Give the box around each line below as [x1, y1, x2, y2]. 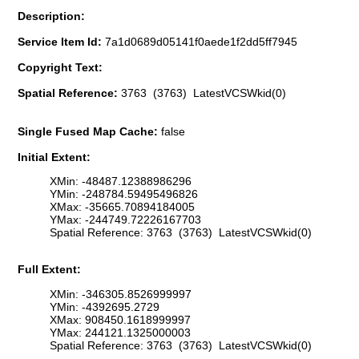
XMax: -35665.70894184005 [50, 200, 195, 214]
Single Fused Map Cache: [18, 124, 161, 138]
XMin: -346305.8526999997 [50, 287, 192, 301]
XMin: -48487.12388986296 [50, 175, 192, 188]
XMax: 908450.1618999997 [50, 313, 191, 326]
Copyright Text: [18, 60, 103, 74]
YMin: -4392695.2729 [50, 300, 159, 313]
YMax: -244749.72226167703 [50, 213, 201, 227]
